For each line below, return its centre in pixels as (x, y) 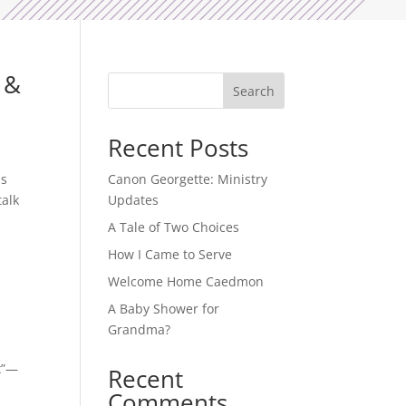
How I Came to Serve (170, 254)
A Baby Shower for (164, 308)
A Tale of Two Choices (174, 227)
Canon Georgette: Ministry (188, 179)
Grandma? (140, 329)
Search (253, 91)
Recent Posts (179, 147)
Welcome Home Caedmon (186, 281)
